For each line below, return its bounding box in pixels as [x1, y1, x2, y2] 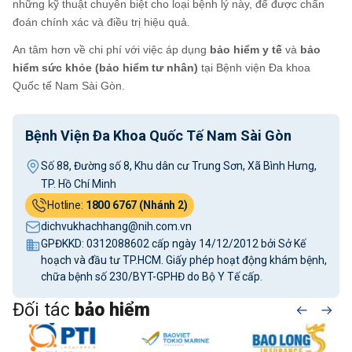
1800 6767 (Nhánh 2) [85, 198, 188, 211]
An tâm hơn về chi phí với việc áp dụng [13, 42, 210, 56]
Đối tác [13, 299, 70, 321]
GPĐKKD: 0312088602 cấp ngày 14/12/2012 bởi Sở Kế [41, 236, 306, 250]
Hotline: [47, 198, 86, 211]
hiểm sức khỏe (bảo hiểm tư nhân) [13, 60, 198, 74]
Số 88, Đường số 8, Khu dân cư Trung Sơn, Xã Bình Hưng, [41, 159, 317, 172]
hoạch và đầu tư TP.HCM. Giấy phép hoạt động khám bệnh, [41, 253, 327, 266]
